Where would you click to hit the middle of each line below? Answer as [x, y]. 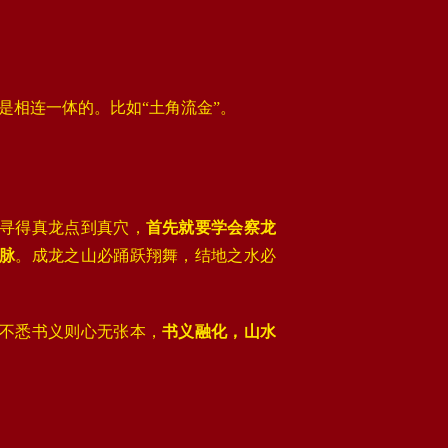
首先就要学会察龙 [211, 227]
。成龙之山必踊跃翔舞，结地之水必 [146, 255]
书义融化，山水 [219, 331]
